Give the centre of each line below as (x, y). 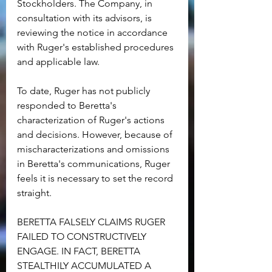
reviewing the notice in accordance (93, 33)
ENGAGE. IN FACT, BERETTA (80, 251)
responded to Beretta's (68, 106)
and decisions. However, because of (96, 135)
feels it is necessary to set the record (96, 178)
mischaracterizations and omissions (94, 149)
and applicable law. (58, 62)
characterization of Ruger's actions (92, 120)
